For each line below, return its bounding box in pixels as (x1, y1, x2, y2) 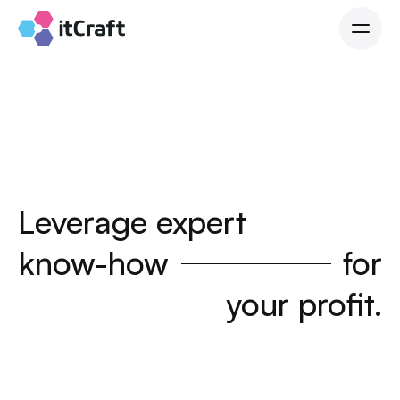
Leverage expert (18, 202, 246, 242)
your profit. (226, 284, 382, 324)
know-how (18, 243, 169, 283)
